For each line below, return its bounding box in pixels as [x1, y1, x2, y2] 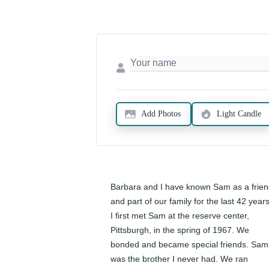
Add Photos [141, 109, 181, 119]
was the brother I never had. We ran [110, 254, 248, 264]
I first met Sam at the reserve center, [110, 211, 249, 221]
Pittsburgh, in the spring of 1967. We [110, 225, 249, 235]
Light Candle [217, 109, 261, 119]
